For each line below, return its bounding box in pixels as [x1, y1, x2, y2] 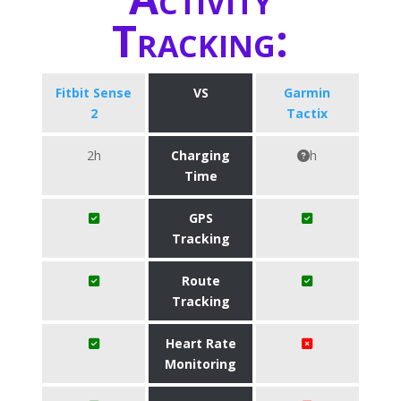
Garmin [284, 84, 331, 101]
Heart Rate [165, 335, 236, 352]
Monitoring [165, 355, 236, 372]
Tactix [286, 105, 328, 122]
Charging [171, 147, 230, 164]
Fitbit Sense [55, 84, 132, 101]
